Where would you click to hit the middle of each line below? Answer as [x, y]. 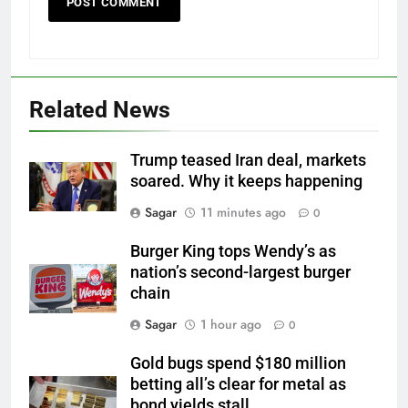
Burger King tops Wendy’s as [233, 252]
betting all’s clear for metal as [238, 385]
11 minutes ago [243, 213]
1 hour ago [231, 325]
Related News [100, 110]
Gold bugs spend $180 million [238, 364]
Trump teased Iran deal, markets [248, 161]
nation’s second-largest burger [240, 273]
